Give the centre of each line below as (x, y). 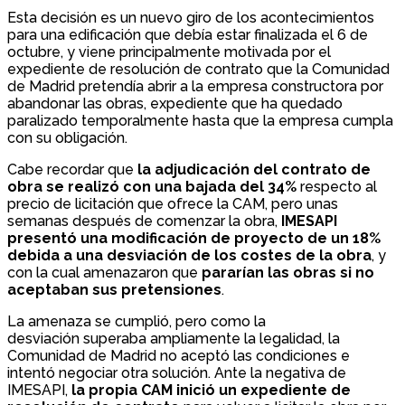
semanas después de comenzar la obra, (144, 221)
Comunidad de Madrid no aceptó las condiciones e (179, 356)
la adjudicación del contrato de (254, 170)
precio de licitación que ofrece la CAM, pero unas (173, 204)
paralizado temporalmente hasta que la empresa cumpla (200, 121)
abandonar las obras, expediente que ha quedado (175, 104)
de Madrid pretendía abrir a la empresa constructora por (195, 87)
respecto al (339, 187)
